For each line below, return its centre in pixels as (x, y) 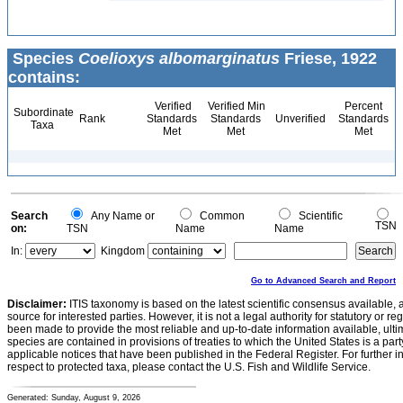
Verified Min (235, 106)
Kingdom (123, 251)
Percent (363, 106)
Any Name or (120, 216)
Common (219, 216)
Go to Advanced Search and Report (323, 281)
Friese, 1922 (328, 58)
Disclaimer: (37, 304)
